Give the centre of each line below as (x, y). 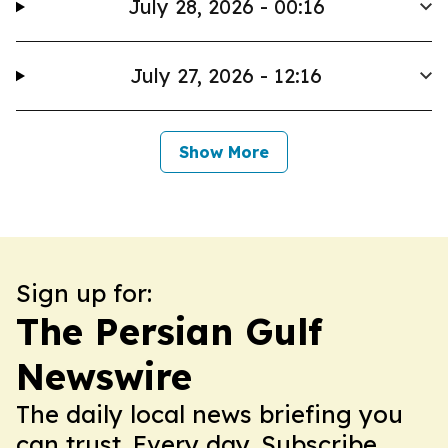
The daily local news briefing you (209, 414)
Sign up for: (84, 293)
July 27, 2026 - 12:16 (226, 75)
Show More (224, 152)
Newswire (104, 376)
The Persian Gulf (169, 331)
